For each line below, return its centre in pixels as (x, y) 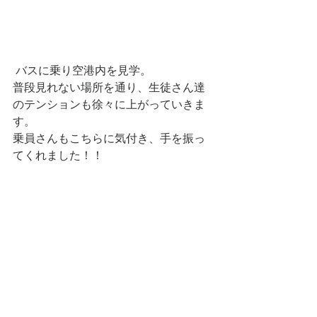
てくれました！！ (58, 155)
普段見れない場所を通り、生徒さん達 (109, 87)
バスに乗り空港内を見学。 (83, 70)
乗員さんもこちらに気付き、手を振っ (109, 138)
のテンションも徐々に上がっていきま (109, 104)
